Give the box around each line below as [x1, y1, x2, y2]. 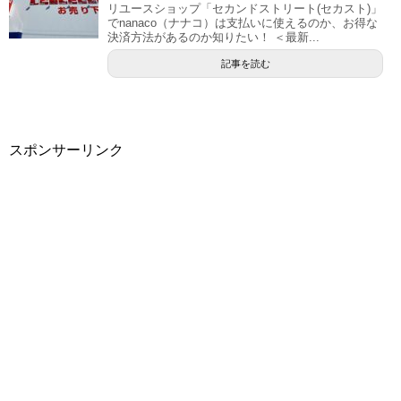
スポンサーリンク [9, 141, 124, 158]
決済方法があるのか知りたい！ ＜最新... [107, 30, 320, 44]
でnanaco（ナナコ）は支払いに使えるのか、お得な [107, 15, 378, 30]
